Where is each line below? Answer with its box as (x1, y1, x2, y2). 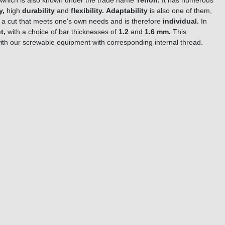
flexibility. (71, 7, 104, 15)
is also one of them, (148, 7, 212, 15)
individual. (163, 17, 201, 26)
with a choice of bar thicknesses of (6, 28, 119, 36)
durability (20, 7, 55, 15)
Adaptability (106, 7, 148, 15)
